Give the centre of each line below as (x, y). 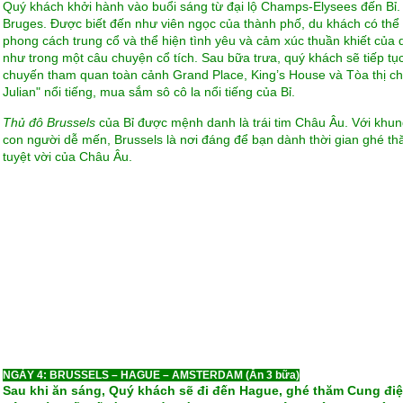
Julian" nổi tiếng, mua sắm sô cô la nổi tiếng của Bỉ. (148, 92)
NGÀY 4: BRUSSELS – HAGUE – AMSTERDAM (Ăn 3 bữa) (151, 375)
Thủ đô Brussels (49, 122)
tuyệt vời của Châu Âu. (67, 157)
